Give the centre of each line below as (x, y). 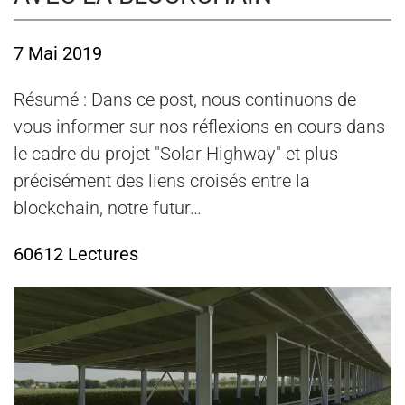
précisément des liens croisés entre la (162, 181)
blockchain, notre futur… (108, 208)
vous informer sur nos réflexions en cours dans (199, 127)
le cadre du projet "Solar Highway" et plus (176, 154)
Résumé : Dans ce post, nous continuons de (185, 100)
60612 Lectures (76, 254)
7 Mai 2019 (58, 54)
